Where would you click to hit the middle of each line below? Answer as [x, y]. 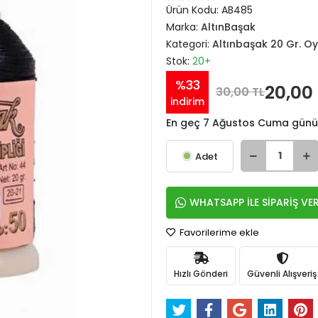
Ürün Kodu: [194, 10]
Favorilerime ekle [218, 232]
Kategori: [189, 44]
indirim [187, 102]
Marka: [183, 27]
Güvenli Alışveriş [282, 273]
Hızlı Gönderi [201, 273]
